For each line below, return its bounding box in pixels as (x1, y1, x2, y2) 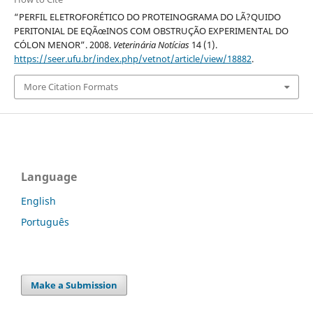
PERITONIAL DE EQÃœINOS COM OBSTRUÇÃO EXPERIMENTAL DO (13, 24, 289, 38)
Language (21, 168, 77, 184)
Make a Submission (31, 278, 118, 291)
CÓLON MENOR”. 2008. (13, 38, 113, 52)
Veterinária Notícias (112, 38, 189, 52)
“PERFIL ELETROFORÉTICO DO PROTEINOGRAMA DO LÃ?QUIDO (13, 10, 281, 24)
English (21, 194, 56, 208)
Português (21, 214, 69, 228)
